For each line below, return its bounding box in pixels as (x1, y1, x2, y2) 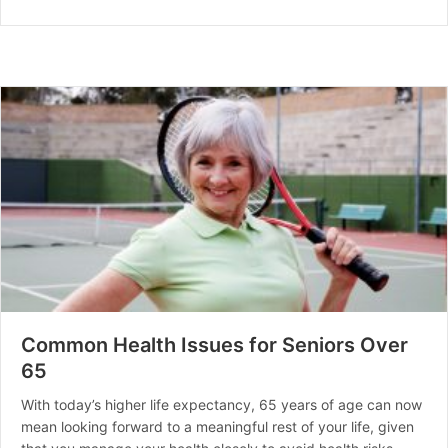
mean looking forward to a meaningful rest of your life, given (21, 417, 414, 435)
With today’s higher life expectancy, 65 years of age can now (21, 395, 422, 413)
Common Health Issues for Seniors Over (21, 332, 408, 357)
